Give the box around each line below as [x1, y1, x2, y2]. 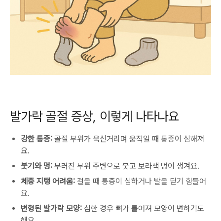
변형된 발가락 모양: [21, 204, 82, 213]
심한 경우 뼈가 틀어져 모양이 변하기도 [82, 204, 204, 213]
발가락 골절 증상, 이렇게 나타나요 [10, 109, 179, 124]
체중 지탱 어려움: [21, 177, 75, 186]
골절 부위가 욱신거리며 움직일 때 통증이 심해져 [52, 134, 204, 144]
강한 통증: [21, 134, 52, 144]
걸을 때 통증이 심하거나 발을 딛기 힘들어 [75, 177, 206, 186]
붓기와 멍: [21, 161, 52, 171]
